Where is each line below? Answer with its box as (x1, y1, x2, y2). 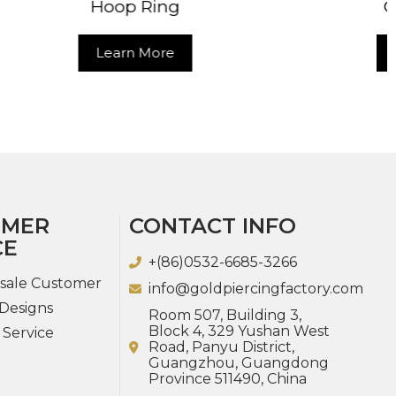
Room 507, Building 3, (148, 306, 302, 324)
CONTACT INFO (128, 212, 296, 239)
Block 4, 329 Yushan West (148, 322, 331, 339)
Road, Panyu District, (148, 338, 295, 355)
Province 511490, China (148, 369, 308, 387)
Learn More (225, 43, 304, 61)
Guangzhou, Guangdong (148, 354, 330, 371)
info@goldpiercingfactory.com (148, 279, 364, 297)
